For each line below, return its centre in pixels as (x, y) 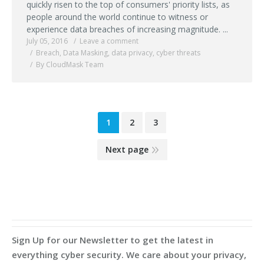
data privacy (132, 53)
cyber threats (178, 53)
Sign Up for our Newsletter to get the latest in (113, 240)
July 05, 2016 (47, 41)
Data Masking (85, 53)
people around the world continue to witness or (117, 17)
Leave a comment (109, 41)
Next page (127, 150)
